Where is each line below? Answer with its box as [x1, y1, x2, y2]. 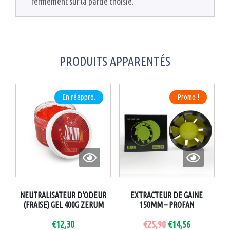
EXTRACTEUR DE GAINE [130, 190, 203, 200]
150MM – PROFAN [139, 200, 194, 210]
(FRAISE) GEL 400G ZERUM [23, 200, 104, 210]
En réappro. [62, 92, 96, 102]
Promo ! [177, 92, 200, 102]
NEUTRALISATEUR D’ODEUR [20, 190, 107, 200]
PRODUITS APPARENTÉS [60, 54, 170, 68]
